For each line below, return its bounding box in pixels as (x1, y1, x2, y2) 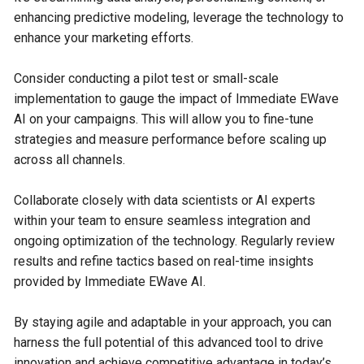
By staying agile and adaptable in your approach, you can (14, 314, 332, 330)
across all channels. (14, 152, 126, 167)
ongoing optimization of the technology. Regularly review (14, 233, 336, 249)
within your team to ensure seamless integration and (14, 213, 311, 228)
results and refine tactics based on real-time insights (14, 253, 314, 269)
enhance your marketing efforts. (14, 30, 194, 45)
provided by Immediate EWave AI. (14, 274, 206, 289)
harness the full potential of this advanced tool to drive (14, 335, 324, 350)
